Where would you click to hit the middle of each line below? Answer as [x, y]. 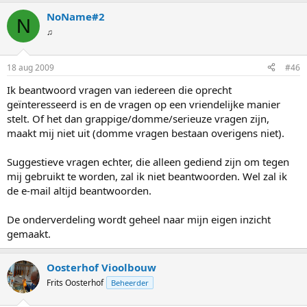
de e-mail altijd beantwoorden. [79, 190]
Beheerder [130, 282]
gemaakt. [29, 233]
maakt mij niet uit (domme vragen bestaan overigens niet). [146, 133]
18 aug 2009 [30, 67]
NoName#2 [76, 16]
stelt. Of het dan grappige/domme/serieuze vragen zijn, [138, 118]
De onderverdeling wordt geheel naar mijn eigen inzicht [139, 219]
